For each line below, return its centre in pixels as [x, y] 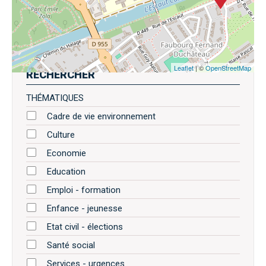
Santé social [71, 245]
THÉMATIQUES [55, 98]
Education [66, 171]
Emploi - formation [84, 190]
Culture [61, 134]
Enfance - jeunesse [85, 208]
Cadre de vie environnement [101, 116]
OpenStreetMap [228, 67]
